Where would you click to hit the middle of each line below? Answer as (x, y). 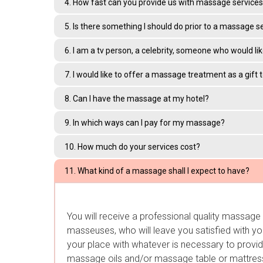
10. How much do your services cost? (132, 146)
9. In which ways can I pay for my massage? (145, 122)
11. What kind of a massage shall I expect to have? (157, 171)
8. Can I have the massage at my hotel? (137, 98)
